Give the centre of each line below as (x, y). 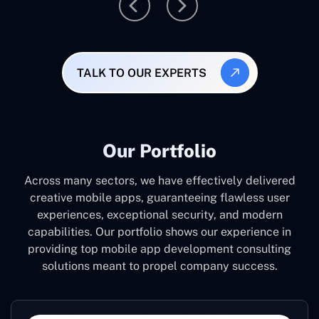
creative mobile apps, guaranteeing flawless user (159, 198)
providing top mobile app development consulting (159, 249)
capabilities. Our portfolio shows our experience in (159, 232)
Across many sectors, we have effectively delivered (159, 181)
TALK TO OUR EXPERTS (142, 73)
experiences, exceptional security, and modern (159, 215)
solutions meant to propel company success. (159, 266)
